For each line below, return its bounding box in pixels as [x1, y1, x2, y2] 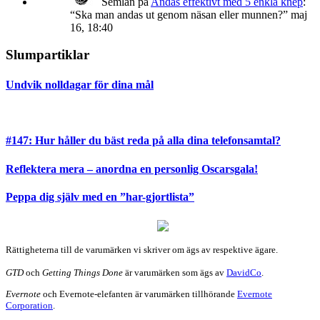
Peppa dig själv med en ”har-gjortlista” [6, 190, 194, 203]
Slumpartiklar [6, 47, 89, 63]
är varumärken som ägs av [123, 267, 226, 279]
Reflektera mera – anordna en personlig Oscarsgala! [6, 162, 258, 175]
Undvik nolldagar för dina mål [6, 78, 154, 91]
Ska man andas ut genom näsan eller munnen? [75, 8, 283, 21]
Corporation [6, 299, 53, 311]
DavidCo [226, 267, 261, 279]
